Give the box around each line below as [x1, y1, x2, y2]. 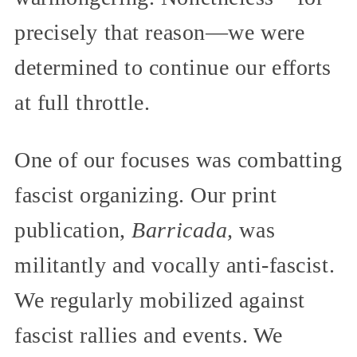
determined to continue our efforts [14, 55, 332, 80]
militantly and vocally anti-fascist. [14, 253, 335, 278]
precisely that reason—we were [14, 20, 305, 45]
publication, [14, 218, 132, 243]
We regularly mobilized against [14, 288, 305, 313]
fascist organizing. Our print [14, 182, 277, 208]
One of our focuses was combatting [14, 147, 343, 173]
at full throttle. [14, 90, 151, 116]
